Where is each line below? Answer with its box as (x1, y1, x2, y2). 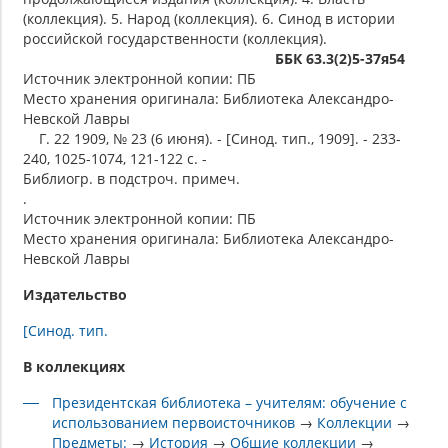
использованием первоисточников (52, 413, 296, 433)
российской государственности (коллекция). (23, 29, 327, 49)
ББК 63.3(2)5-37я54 (275, 49, 405, 69)
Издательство (23, 285, 127, 305)
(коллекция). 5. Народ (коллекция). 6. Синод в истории (23, 9, 395, 29)
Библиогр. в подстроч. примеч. (23, 169, 240, 189)
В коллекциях (23, 357, 125, 377)
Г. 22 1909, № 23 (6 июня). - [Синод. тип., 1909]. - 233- (23, 129, 401, 149)
